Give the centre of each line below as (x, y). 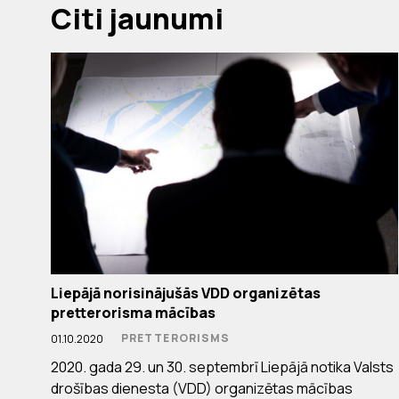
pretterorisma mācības (133, 313)
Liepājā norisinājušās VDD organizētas (186, 293)
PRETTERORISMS (176, 338)
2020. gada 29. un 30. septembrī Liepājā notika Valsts (222, 367)
